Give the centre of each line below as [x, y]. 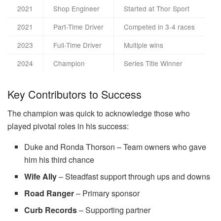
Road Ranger [49, 193]
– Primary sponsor [107, 193]
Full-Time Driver [77, 45]
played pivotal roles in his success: [68, 126]
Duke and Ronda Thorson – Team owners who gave [115, 147]
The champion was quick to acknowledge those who [99, 113]
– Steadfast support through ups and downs [134, 176]
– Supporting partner [114, 210]
